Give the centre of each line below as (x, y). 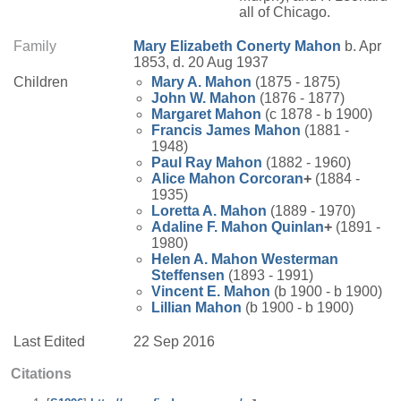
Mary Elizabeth (185, 47)
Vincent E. (188, 292)
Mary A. (178, 82)
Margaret (183, 115)
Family (35, 47)
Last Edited (49, 342)
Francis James (203, 131)
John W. (180, 98)
